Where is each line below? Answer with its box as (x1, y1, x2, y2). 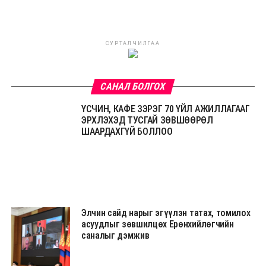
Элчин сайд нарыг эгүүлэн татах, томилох (81, 207, 251, 218)
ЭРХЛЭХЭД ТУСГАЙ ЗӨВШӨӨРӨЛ (81, 114, 213, 126)
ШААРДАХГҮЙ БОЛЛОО (81, 125, 173, 137)
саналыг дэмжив (81, 229, 150, 241)
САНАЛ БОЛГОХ (99, 80, 167, 92)
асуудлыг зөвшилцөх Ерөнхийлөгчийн (81, 218, 234, 230)
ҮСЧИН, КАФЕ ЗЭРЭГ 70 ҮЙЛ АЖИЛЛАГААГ (81, 103, 250, 115)
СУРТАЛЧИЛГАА (106, 40, 160, 46)
